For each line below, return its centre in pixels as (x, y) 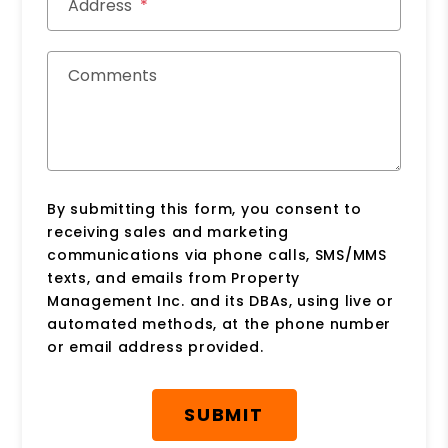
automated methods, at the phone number (219, 323)
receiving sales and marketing (168, 231)
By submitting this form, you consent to (204, 208)
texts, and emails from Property (174, 277)
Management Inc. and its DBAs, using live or (220, 300)
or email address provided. (155, 346)
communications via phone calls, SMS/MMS (217, 254)
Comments (113, 75)
